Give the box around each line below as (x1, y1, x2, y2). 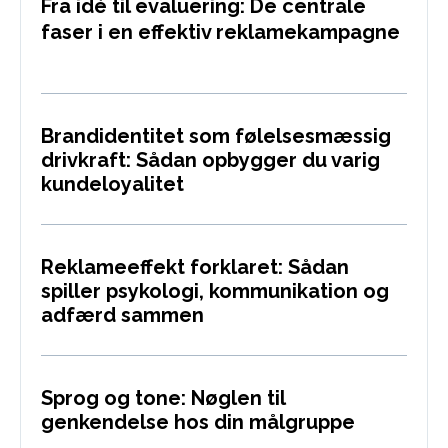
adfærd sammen (41, 303, 204, 327)
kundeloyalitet (41, 172, 184, 196)
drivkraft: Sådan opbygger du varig (41, 148, 380, 172)
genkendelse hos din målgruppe (41, 410, 355, 434)
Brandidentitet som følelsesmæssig (41, 124, 391, 148)
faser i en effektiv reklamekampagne (41, 20, 400, 44)
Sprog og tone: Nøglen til (41, 386, 285, 410)
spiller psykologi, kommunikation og (41, 279, 389, 303)
